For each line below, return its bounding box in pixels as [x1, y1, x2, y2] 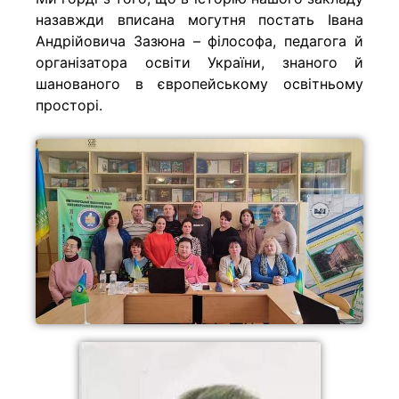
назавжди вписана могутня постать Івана [36, 11, 363, 29]
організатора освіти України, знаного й [36, 53, 363, 72]
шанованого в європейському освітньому [36, 75, 363, 94]
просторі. [36, 96, 102, 115]
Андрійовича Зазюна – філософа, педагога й [36, 32, 363, 51]
